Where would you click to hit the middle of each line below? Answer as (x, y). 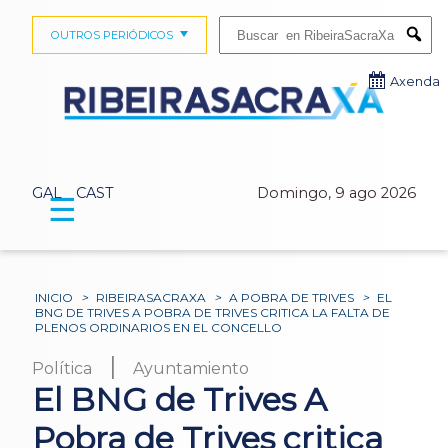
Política (62, 368)
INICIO (54, 297)
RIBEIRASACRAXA (151, 297)
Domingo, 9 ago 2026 (336, 192)
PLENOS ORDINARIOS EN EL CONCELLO (159, 327)
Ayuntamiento (191, 368)
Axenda (415, 81)
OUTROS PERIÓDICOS (111, 35)
